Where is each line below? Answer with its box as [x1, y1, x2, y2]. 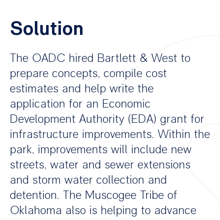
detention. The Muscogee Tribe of [10, 188, 177, 202]
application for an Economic [10, 96, 151, 111]
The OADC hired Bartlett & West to [10, 51, 191, 65]
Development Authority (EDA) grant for [10, 111, 204, 126]
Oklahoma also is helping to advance [10, 203, 196, 218]
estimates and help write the [10, 81, 154, 96]
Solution [10, 16, 83, 41]
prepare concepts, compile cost [10, 66, 167, 81]
